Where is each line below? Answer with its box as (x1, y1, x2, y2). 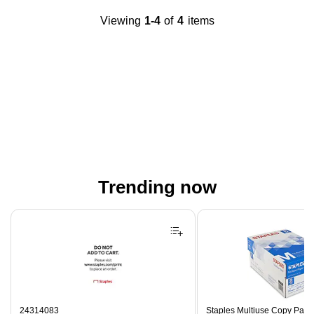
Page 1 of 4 (9, 207, 56, 218)
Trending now (97, 177, 217, 198)
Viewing (100, 15, 141, 27)
